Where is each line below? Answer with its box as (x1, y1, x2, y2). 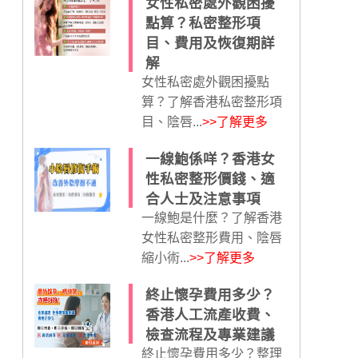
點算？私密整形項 (145, 15, 261, 31)
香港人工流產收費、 (145, 307, 275, 323)
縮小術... (141, 251, 189, 265)
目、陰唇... (141, 115, 202, 129)
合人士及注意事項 (145, 191, 261, 207)
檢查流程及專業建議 (145, 327, 275, 343)
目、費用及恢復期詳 (145, 35, 275, 51)
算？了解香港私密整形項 (141, 95, 282, 109)
